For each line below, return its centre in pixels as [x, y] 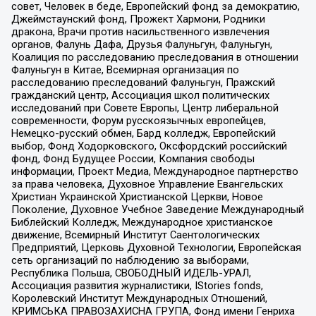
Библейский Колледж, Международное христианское [142, 223]
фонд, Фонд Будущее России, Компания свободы [133, 159]
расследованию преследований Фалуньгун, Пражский [143, 83]
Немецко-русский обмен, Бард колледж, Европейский [143, 134]
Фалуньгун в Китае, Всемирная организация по [125, 70]
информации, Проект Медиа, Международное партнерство [154, 172]
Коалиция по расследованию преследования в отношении [154, 57]
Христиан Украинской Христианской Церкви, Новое [137, 197]
